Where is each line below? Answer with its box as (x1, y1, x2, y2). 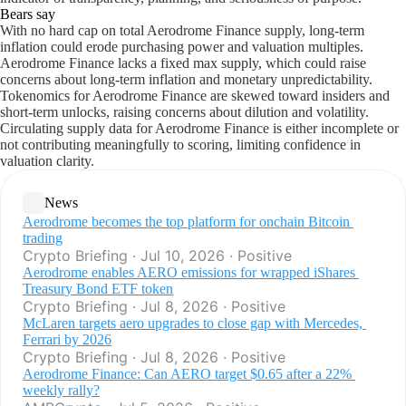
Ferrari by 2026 (23, 332, 111, 347)
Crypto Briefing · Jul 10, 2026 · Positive (23, 246, 292, 265)
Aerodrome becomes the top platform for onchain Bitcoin (23, 214, 350, 229)
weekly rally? (23, 382, 100, 398)
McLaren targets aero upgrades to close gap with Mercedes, (23, 315, 362, 331)
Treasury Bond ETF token (23, 281, 173, 296)
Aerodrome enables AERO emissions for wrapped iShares (23, 265, 355, 280)
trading (23, 230, 63, 246)
